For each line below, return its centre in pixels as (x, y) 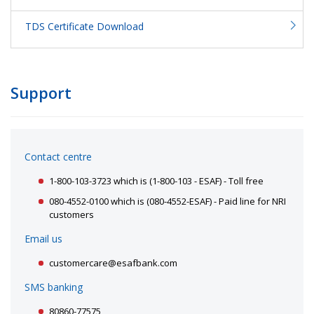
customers (71, 215)
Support (41, 93)
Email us (43, 239)
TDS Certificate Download (84, 27)
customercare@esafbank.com (113, 263)
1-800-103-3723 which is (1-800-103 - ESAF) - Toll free (156, 181)
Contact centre (58, 157)
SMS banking (54, 287)
